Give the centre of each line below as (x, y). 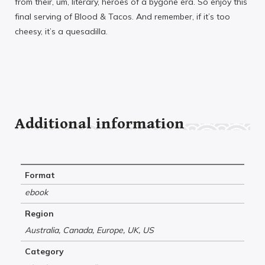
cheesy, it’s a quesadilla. (61, 31)
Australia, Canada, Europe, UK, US (89, 230)
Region (39, 214)
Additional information (100, 124)
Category (44, 252)
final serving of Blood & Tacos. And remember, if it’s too (122, 16)
